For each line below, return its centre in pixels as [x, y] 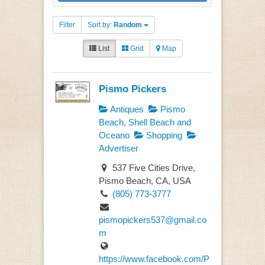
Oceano [114, 135]
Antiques [126, 109]
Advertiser [118, 148]
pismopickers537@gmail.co [152, 219]
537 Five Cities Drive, [152, 167]
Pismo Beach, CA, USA [145, 180]
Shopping [163, 135]
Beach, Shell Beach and [145, 122]
